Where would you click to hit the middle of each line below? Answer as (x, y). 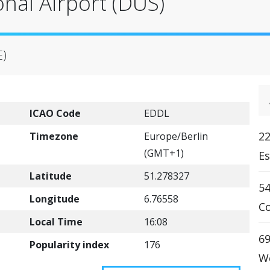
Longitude (55, 199)
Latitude (51, 176)
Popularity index (69, 245)
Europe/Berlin (176, 136)
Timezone (54, 136)
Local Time (56, 222)
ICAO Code (55, 113)
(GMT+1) (164, 153)
